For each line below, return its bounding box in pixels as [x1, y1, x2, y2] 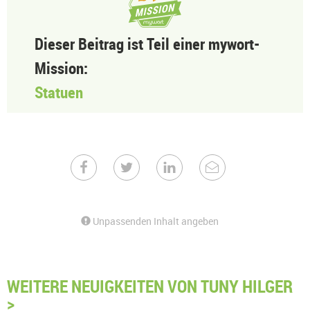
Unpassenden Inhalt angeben [91, 215, 219, 228]
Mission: [35, 57, 88, 79]
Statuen [35, 82, 83, 103]
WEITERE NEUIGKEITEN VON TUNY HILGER [7, 274, 293, 298]
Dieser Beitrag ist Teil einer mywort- [35, 33, 259, 55]
